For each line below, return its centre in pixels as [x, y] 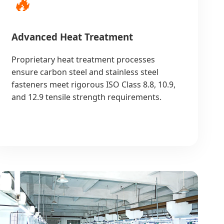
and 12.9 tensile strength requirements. [86, 97]
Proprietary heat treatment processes [83, 59]
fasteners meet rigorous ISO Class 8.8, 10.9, [93, 84]
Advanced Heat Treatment [72, 37]
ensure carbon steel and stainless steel [85, 72]
